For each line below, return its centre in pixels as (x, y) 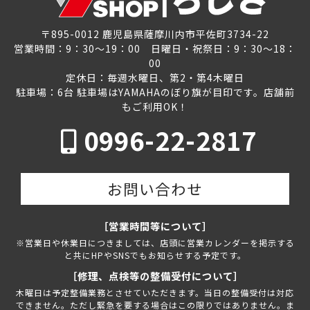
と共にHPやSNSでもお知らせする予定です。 (155, 255)
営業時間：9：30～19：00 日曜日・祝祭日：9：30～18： (155, 48)
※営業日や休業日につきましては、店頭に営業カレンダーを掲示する (155, 243)
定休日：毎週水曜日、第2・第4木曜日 (155, 77)
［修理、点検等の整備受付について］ (155, 276)
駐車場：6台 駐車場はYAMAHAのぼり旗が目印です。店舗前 (155, 92)
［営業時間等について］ (155, 226)
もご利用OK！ (155, 106)
